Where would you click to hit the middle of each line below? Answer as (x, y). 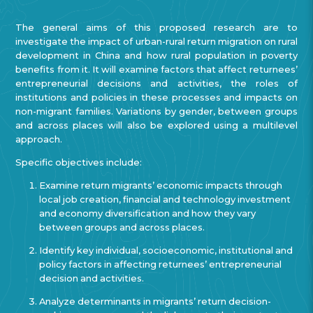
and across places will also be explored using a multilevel (156, 125)
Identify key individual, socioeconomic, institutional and (166, 250)
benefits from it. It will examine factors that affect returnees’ (156, 69)
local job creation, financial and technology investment (165, 199)
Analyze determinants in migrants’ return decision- (155, 301)
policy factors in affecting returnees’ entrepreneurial (161, 264)
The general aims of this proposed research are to (156, 27)
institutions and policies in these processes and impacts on (156, 97)
